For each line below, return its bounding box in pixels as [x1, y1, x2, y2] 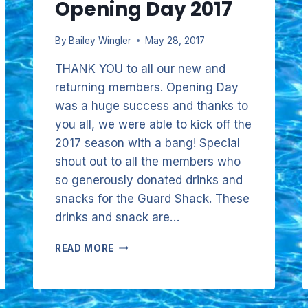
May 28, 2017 [145, 34, 206, 46]
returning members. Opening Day [55, 80, 239, 94]
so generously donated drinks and [55, 173, 243, 187]
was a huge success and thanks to [55, 98, 248, 113]
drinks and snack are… [55, 210, 179, 224]
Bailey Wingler [69, 34, 132, 46]
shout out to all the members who [55, 154, 241, 168]
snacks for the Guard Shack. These [55, 191, 250, 206]
